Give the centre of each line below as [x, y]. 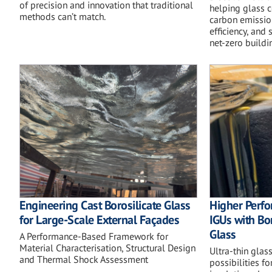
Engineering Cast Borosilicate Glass [105, 206]
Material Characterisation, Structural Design [107, 248]
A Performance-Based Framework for [94, 236]
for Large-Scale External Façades [99, 220]
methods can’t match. [63, 16]
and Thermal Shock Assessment [84, 260]
